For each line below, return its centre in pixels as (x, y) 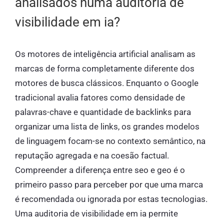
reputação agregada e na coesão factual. (92, 155)
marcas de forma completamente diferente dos (105, 68)
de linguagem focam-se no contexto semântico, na (110, 141)
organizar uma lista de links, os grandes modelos (107, 126)
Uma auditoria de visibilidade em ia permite (96, 213)
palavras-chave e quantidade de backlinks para (103, 112)
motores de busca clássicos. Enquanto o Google (107, 83)
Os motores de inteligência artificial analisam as (105, 54)
